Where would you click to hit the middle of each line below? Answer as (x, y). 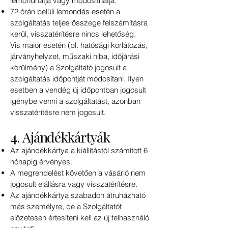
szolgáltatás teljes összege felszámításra (79, 23)
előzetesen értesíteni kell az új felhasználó (80, 218)
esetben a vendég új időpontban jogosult (78, 90)
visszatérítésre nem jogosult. (58, 112)
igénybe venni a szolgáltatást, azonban (75, 101)
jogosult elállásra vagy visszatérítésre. (74, 184)
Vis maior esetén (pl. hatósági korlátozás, (79, 45)
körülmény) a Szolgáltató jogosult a (68, 68)
